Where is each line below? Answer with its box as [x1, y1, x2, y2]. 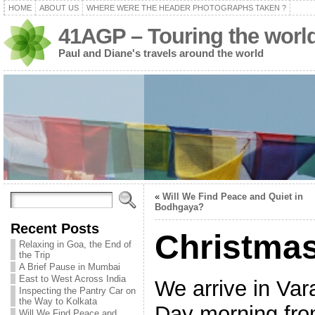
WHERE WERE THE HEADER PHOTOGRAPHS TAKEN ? [86, 4, 286, 12]
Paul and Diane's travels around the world [58, 47, 264, 59]
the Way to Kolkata [18, 296, 97, 307]
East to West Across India [18, 274, 126, 284]
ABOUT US [39, 4, 79, 12]
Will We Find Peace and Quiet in [162, 191, 303, 202]
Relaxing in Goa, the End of [18, 239, 131, 250]
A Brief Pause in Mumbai [18, 262, 120, 272]
